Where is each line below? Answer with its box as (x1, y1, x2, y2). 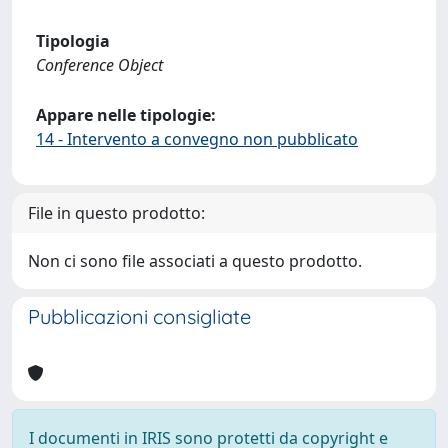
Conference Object (36, 54, 163, 76)
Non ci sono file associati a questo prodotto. (28, 250, 362, 272)
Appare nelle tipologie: (36, 104, 216, 126)
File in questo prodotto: (28, 202, 205, 224)
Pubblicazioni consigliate (28, 304, 251, 329)
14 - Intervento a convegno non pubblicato (36, 128, 358, 150)
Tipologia (36, 30, 110, 52)
